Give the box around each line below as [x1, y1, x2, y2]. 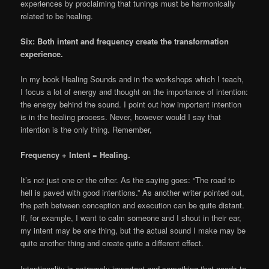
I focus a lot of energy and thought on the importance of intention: [20, 86, 249, 98]
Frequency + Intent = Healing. [20, 149, 131, 161]
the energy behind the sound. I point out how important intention [20, 98, 242, 110]
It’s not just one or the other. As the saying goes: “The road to [20, 174, 235, 186]
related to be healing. [20, 10, 94, 22]
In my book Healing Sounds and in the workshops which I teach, [20, 73, 244, 85]
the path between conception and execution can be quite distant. [20, 199, 245, 211]
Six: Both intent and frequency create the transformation [20, 35, 229, 47]
